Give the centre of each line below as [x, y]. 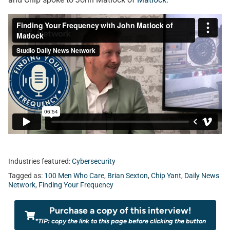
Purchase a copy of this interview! [120, 210]
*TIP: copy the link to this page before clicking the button [120, 221]
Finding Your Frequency [76, 185]
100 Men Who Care [74, 176]
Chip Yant [166, 176]
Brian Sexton [128, 176]
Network [22, 185]
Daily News [202, 176]
